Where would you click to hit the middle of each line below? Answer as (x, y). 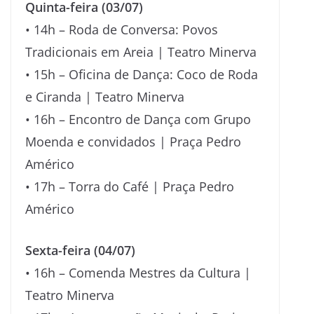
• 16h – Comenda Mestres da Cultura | (138, 272)
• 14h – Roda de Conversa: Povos (122, 29)
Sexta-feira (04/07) (80, 250)
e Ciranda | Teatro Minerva (105, 96)
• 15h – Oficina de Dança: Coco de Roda (142, 74)
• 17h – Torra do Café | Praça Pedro (130, 186)
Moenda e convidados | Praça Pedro (133, 141)
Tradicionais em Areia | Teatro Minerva (141, 52)
